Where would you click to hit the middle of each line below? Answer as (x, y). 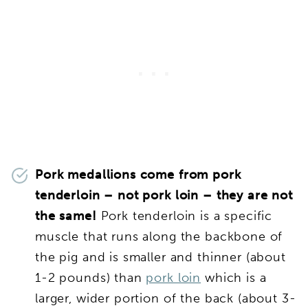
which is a (234, 277)
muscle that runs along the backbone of (159, 236)
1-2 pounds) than (91, 277)
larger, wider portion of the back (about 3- (166, 298)
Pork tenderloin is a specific (185, 216)
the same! (66, 216)
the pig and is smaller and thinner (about (161, 257)
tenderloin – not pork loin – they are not (164, 195)
